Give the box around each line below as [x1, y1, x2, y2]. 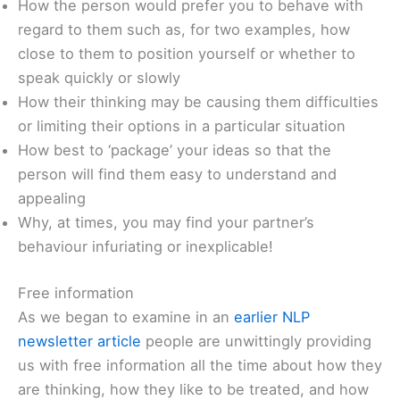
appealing [18, 189, 86, 208]
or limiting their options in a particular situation [18, 117, 346, 136]
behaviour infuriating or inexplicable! [18, 237, 273, 256]
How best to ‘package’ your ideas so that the [18, 141, 331, 160]
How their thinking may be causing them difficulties [18, 93, 379, 112]
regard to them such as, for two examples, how [18, 21, 350, 39]
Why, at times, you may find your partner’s [18, 213, 314, 232]
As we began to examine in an [18, 307, 234, 326]
